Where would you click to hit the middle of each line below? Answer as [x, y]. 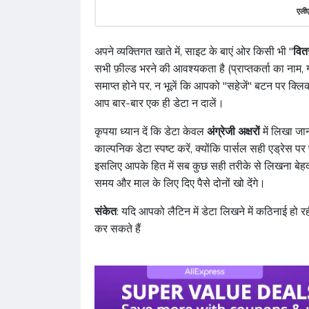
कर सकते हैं [118, 229]
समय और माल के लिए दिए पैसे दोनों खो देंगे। [180, 184]
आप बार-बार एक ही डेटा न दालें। [159, 104]
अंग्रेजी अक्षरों [233, 132]
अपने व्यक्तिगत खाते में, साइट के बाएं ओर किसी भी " [194, 52]
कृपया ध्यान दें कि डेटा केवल [151, 132]
